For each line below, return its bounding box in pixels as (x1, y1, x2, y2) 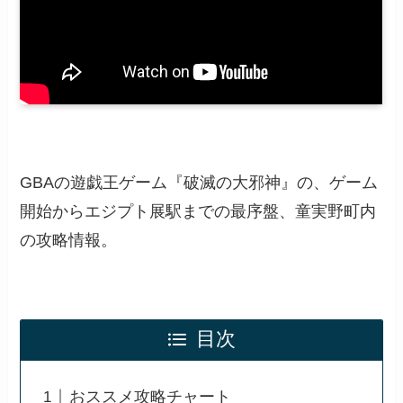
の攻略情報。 (20, 231, 118, 250)
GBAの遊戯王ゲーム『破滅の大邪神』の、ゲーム (20, 174, 379, 193)
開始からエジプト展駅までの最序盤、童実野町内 (20, 202, 377, 221)
